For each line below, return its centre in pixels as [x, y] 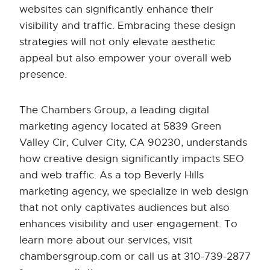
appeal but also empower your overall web [125, 58]
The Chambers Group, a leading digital [114, 110]
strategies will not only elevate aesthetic [117, 42]
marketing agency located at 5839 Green [120, 127]
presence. [43, 75]
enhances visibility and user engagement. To [128, 224]
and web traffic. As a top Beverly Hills [111, 175]
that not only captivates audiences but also [124, 208]
